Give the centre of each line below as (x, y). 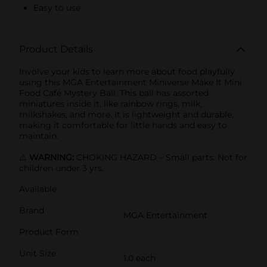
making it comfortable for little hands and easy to (123, 125)
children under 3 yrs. (61, 168)
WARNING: (53, 157)
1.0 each (139, 258)
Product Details (56, 49)
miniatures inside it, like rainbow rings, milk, (111, 103)
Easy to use (57, 7)
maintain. (39, 136)
